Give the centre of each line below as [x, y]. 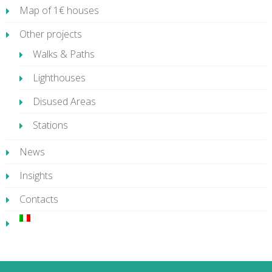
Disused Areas [64, 101]
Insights [36, 175]
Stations [50, 125]
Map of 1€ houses [59, 10]
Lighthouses [59, 78]
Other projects [51, 34]
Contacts [39, 199]
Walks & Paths [64, 54]
